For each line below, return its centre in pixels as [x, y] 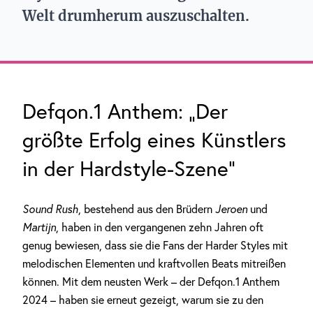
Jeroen [233, 209]
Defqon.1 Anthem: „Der [125, 111]
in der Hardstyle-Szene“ [129, 168]
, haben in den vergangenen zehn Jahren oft [160, 227]
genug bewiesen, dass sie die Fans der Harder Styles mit [155, 245]
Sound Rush [50, 209]
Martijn [39, 227]
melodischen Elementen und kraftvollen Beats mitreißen [154, 263]
